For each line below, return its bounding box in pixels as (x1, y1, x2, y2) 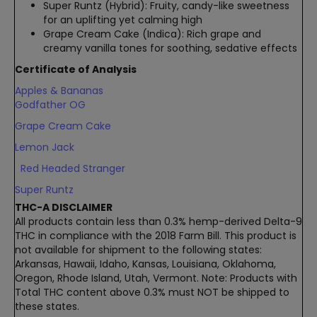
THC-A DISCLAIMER (15, 200, 113, 214)
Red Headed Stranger (21, 161, 131, 175)
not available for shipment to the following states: (15, 242, 262, 257)
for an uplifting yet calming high (43, 12, 202, 27)
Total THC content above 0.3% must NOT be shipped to (15, 284, 289, 299)
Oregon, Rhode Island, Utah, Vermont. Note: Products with (15, 270, 297, 285)
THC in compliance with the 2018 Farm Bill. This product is (15, 228, 296, 243)
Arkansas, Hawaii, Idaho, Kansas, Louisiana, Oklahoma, (15, 256, 276, 271)
